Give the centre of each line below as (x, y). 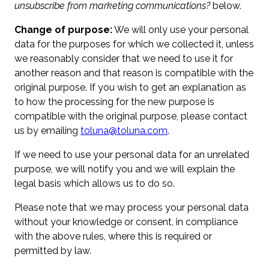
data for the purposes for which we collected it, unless (134, 44)
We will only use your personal (180, 30)
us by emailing (47, 131)
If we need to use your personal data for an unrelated (132, 155)
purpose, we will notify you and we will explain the (125, 169)
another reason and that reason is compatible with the (134, 73)
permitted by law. (53, 251)
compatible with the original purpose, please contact (131, 116)
